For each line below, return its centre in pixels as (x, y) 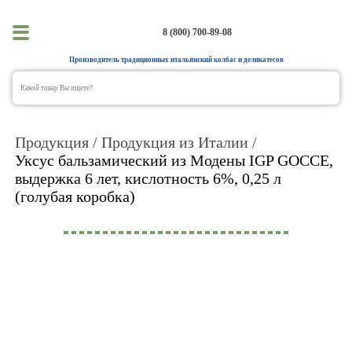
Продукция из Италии (174, 143)
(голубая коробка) (75, 197)
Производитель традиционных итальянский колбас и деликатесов (176, 60)
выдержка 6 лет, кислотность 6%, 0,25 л (148, 179)
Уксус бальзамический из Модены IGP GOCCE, (174, 161)
